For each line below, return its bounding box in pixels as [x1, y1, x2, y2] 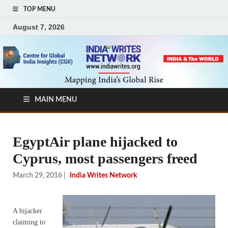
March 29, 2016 [13, 172, 62, 179]
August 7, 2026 [13, 22, 65, 31]
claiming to [13, 218, 45, 226]
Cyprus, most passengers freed [13, 151, 197, 167]
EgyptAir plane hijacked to [13, 134, 178, 150]
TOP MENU [23, 6, 55, 12]
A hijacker [13, 207, 42, 215]
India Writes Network [70, 172, 137, 179]
